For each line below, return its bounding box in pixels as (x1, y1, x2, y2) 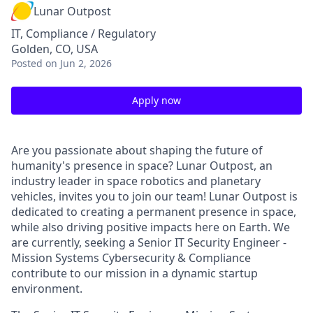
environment (11, 281, 80, 296)
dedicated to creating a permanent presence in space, (11, 204, 296, 219)
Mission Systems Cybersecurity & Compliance (11, 250, 251, 265)
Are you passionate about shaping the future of (11, 143, 263, 158)
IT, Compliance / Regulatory (11, 26, 156, 41)
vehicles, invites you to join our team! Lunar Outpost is (11, 189, 298, 204)
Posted (11, 57, 43, 70)
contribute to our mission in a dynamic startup (11, 265, 258, 281)
